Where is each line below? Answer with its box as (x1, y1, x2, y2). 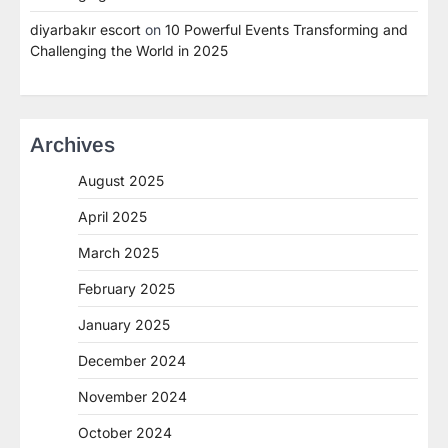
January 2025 (78, 315, 170, 333)
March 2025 (78, 243, 159, 261)
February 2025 (78, 279, 175, 297)
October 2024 (78, 423, 172, 441)
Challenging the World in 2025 (30, 41, 228, 59)
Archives (30, 132, 115, 156)
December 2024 (78, 351, 186, 369)
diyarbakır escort (30, 20, 141, 38)
